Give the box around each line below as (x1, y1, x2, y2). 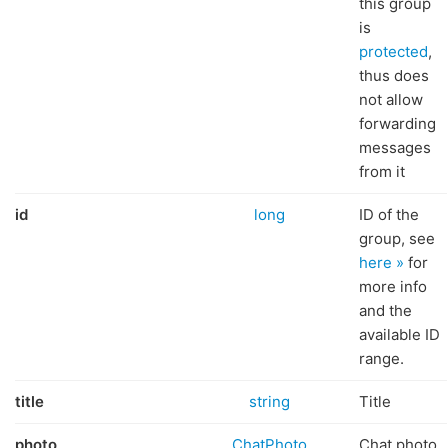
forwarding (359, 114, 436, 133)
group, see (359, 229, 435, 248)
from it (359, 162, 405, 181)
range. (359, 349, 404, 368)
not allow (359, 90, 423, 109)
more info (359, 277, 427, 296)
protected (359, 42, 428, 61)
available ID (359, 325, 440, 344)
